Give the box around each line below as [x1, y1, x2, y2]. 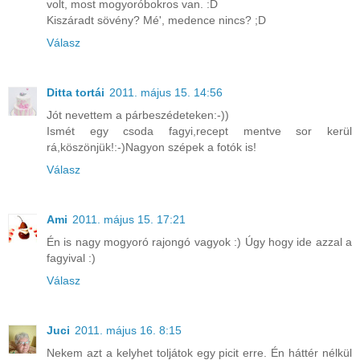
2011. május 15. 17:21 [72, 213, 186, 227]
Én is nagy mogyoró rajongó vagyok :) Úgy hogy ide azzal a [47, 235, 352, 249]
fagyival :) [47, 252, 96, 265]
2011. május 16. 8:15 [75, 324, 182, 337]
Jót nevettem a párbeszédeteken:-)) [47, 108, 229, 122]
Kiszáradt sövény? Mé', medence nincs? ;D [47, 14, 266, 27]
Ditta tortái [47, 86, 104, 100]
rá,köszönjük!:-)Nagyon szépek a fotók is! [47, 141, 256, 154]
